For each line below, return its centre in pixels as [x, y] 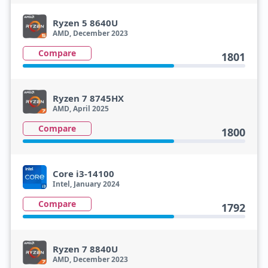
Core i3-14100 [83, 173]
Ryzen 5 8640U [85, 23]
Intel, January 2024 [86, 184]
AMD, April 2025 [80, 109]
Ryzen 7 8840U [85, 249]
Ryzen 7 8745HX [88, 98]
